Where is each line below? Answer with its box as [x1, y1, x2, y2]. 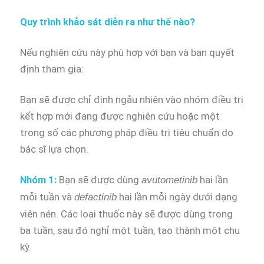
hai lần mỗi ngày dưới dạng [117, 191, 237, 203]
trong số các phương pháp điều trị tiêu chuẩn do [20, 127, 233, 139]
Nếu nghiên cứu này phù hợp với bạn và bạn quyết [20, 47, 235, 59]
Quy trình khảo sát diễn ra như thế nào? [20, 16, 195, 28]
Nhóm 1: [20, 174, 57, 186]
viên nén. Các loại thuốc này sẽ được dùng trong [20, 208, 233, 220]
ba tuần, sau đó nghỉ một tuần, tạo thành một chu [20, 225, 240, 237]
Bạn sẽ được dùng [57, 174, 141, 186]
